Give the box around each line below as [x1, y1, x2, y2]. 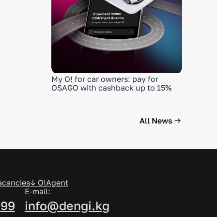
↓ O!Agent [30, 178, 68, 187]
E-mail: [25, 186, 50, 196]
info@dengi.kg [25, 198, 109, 213]
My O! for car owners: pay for [51, 74, 158, 84]
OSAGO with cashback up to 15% [51, 83, 171, 93]
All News [139, 116, 172, 125]
